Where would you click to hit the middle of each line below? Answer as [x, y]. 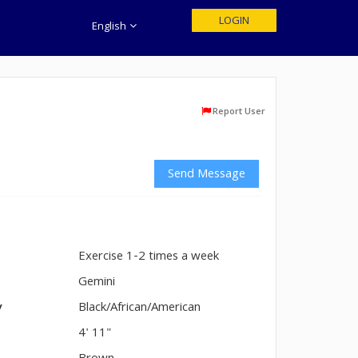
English [111, 27]
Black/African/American [140, 308]
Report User [239, 112]
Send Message [207, 175]
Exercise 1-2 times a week [149, 257]
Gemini [97, 283]
